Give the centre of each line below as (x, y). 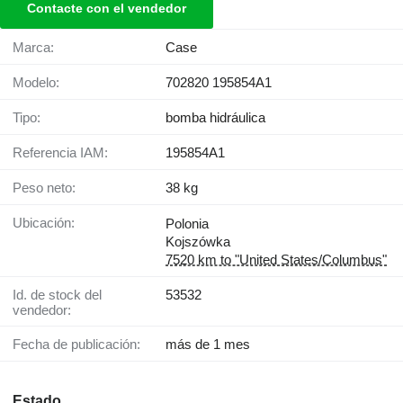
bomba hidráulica (215, 118)
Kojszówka (198, 242)
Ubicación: (49, 223)
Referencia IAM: (65, 153)
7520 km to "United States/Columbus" (276, 260)
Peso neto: (49, 188)
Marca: (39, 48)
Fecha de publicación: (81, 345)
